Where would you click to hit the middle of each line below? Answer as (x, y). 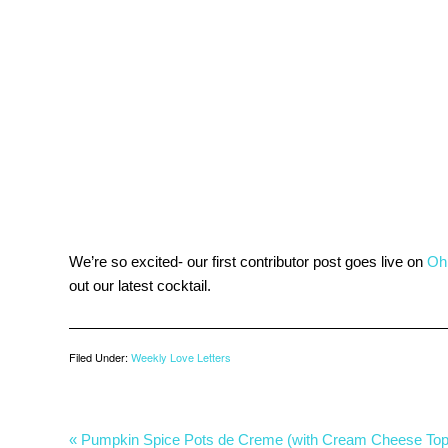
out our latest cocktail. (140, 285)
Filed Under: (100, 357)
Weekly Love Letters (181, 357)
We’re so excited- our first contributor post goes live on (248, 261)
